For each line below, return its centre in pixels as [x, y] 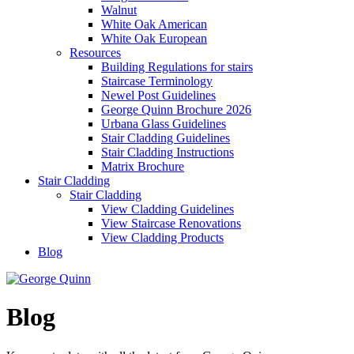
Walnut [119, 10]
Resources [95, 53]
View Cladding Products [162, 237]
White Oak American [154, 24]
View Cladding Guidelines [168, 209]
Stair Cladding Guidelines [166, 138]
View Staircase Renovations [171, 223]
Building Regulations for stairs [177, 67]
